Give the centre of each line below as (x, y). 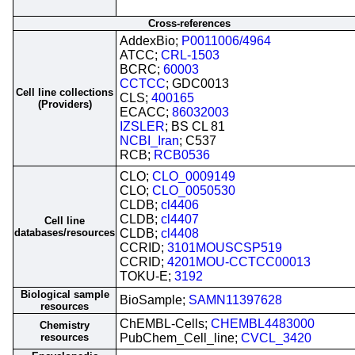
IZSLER (142, 126)
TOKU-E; (147, 276)
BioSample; (154, 300)
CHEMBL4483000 (263, 324)
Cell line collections (65, 92)
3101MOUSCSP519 (225, 248)
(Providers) (65, 104)
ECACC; (146, 112)
